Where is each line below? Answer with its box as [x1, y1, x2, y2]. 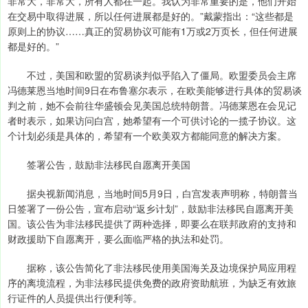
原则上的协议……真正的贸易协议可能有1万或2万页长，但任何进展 [8, 24, 298, 38]
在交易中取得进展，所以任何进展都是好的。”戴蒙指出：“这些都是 [8, 9, 294, 23]
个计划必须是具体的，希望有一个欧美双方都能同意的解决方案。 [8, 129, 287, 143]
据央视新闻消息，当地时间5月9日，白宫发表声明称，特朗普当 [8, 186, 298, 201]
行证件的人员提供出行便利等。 [8, 291, 142, 305]
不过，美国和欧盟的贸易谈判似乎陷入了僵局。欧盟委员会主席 [8, 68, 296, 82]
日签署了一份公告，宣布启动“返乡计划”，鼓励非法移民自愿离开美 [8, 201, 294, 216]
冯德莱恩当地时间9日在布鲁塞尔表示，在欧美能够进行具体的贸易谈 [8, 83, 302, 98]
